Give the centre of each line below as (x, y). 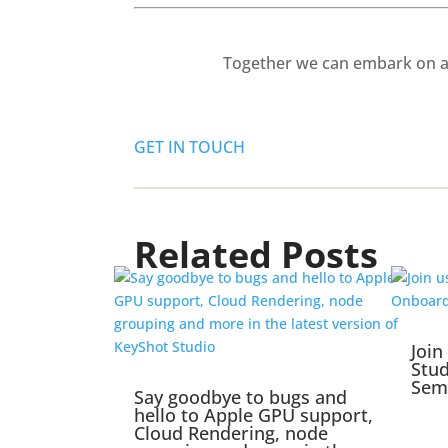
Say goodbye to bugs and (241, 397)
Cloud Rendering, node (231, 433)
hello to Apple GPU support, (254, 415)
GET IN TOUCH (190, 146)
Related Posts (256, 255)
